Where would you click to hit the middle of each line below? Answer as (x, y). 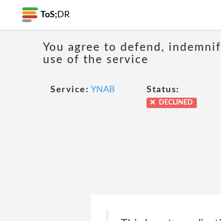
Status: (163, 90)
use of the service (96, 59)
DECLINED (175, 103)
